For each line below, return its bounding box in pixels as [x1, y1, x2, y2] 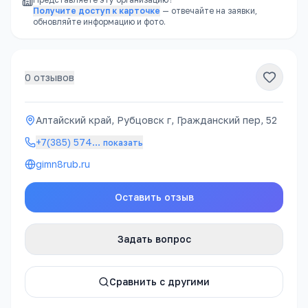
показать [103, 137, 143, 148]
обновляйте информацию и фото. [33, 16, 166, 27]
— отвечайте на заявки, [162, 5, 257, 16]
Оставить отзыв [114, 191, 194, 203]
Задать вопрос [117, 233, 191, 245]
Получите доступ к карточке [33, 5, 160, 16]
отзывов [31, 71, 74, 83]
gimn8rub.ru [36, 158, 90, 170]
